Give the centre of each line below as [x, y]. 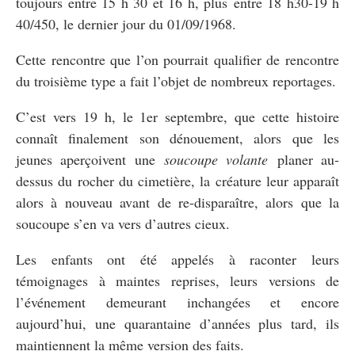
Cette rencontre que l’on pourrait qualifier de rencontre [177, 59]
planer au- [304, 159]
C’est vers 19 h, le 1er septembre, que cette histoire [177, 116]
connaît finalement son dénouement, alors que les [177, 137]
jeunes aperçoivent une [90, 159]
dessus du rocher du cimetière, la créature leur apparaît [177, 180]
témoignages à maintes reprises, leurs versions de [177, 280]
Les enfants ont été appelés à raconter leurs [177, 259]
